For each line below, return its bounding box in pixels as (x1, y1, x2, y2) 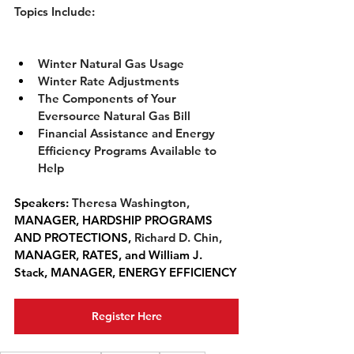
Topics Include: (14, 4, 95, 19)
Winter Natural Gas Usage (38, 56, 184, 71)
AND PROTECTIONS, (14, 230, 134, 245)
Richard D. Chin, (134, 230, 228, 245)
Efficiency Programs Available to (38, 143, 220, 158)
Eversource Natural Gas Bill (38, 108, 190, 123)
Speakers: (14, 195, 72, 210)
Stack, (14, 265, 51, 280)
